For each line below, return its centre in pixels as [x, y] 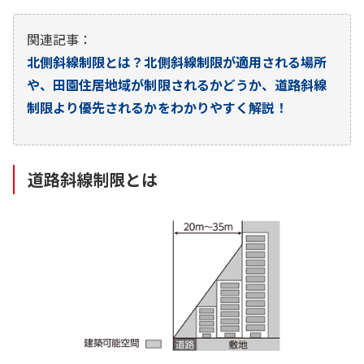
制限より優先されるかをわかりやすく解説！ [157, 108]
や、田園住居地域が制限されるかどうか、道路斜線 [177, 85]
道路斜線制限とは [93, 180]
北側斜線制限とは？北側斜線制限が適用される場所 [177, 62]
